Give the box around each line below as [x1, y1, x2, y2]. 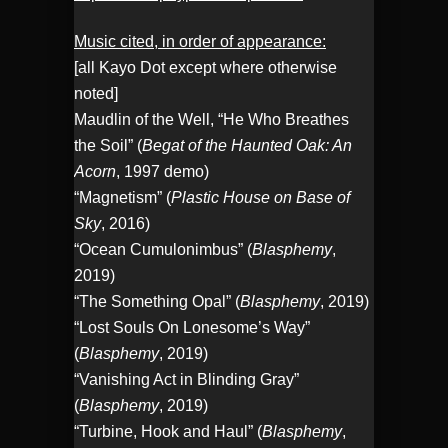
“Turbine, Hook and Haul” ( [74, 423, 262, 440]
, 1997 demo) [116, 163, 209, 180]
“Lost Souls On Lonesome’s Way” [74, 319, 310, 336]
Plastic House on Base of [171, 189, 350, 206]
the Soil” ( [74, 137, 142, 154]
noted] [74, 85, 118, 102]
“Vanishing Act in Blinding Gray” [74, 371, 299, 388]
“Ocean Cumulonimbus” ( [74, 241, 252, 258]
